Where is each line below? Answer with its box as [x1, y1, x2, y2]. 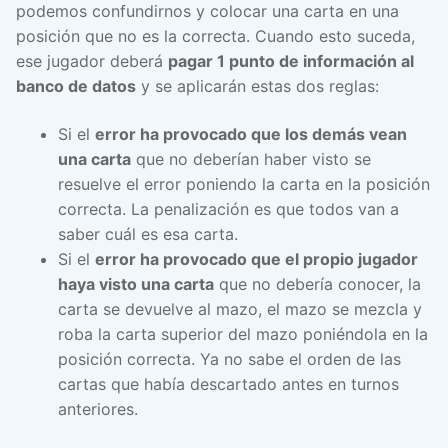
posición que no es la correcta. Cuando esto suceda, [16, 26, 415, 47]
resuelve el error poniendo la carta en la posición [57, 173, 430, 194]
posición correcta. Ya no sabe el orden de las [57, 348, 401, 369]
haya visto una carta [57, 273, 214, 294]
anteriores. [57, 398, 138, 419]
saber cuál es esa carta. [57, 223, 238, 244]
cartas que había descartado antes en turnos [57, 373, 399, 394]
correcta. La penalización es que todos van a [57, 198, 399, 219]
